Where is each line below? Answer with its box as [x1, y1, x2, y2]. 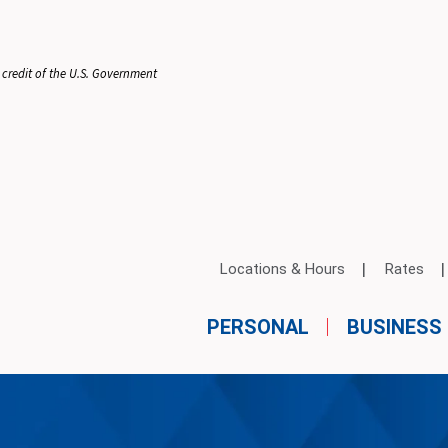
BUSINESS [346, 315, 442, 339]
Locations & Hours [220, 260, 345, 279]
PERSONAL [206, 315, 309, 339]
